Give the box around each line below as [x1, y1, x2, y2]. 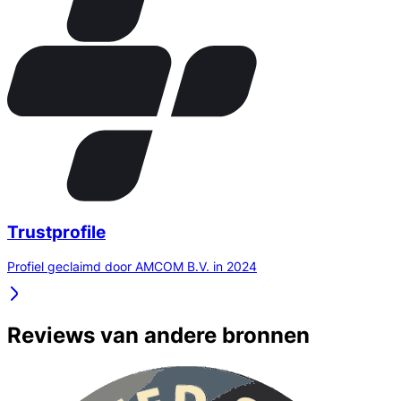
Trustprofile [7, 221, 106, 243]
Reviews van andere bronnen [7, 322, 310, 349]
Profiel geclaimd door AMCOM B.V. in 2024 [7, 259, 257, 275]
